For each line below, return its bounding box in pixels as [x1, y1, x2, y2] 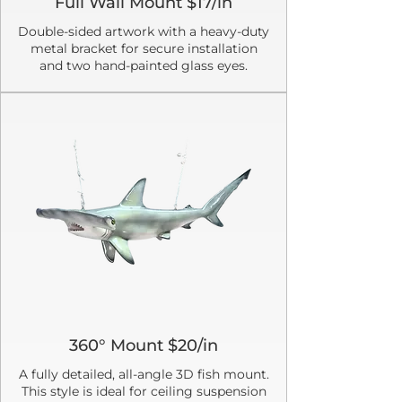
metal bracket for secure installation [30, 39, 258, 57]
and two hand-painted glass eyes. [39, 57, 248, 74]
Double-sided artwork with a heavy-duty [18, 22, 269, 39]
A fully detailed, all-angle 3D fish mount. [18, 365, 269, 382]
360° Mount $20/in [69, 335, 218, 355]
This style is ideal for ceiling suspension [21, 382, 267, 399]
